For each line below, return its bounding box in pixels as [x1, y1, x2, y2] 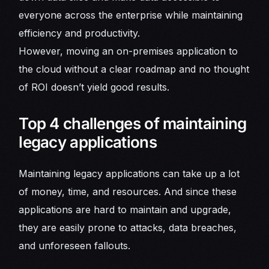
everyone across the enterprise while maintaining [19, 9, 243, 22]
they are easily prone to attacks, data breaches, [19, 221, 237, 234]
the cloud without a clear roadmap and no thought [19, 63, 250, 76]
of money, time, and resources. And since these [19, 185, 237, 198]
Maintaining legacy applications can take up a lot [19, 167, 240, 180]
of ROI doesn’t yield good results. [19, 81, 173, 94]
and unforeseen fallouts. [19, 239, 134, 252]
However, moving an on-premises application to [19, 45, 238, 58]
